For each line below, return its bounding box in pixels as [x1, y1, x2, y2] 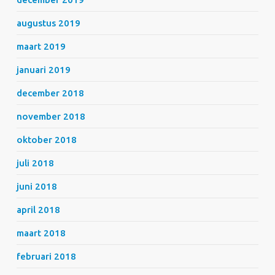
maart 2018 [16, 228, 66, 238]
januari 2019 [16, 64, 71, 75]
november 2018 [16, 111, 85, 122]
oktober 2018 [16, 134, 77, 145]
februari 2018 [16, 251, 76, 261]
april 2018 [16, 204, 60, 215]
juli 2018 [16, 158, 54, 168]
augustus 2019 [16, 18, 80, 28]
